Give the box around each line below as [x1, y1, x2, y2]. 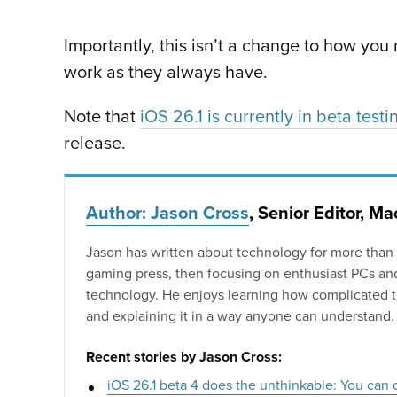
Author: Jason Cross [86, 198, 249, 225]
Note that [64, 102, 140, 128]
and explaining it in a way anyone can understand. [86, 305, 394, 325]
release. [64, 128, 126, 155]
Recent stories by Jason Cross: [86, 346, 282, 367]
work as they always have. [64, 58, 268, 84]
